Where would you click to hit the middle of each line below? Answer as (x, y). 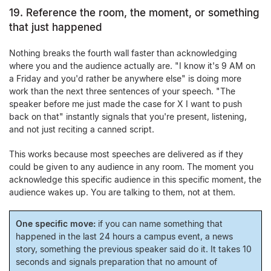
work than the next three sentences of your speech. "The (122, 91)
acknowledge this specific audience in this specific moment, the (135, 179)
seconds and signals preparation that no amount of (116, 262)
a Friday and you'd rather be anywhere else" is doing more (125, 78)
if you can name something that (159, 224)
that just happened (56, 27)
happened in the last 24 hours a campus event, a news (124, 236)
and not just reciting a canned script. (82, 129)
